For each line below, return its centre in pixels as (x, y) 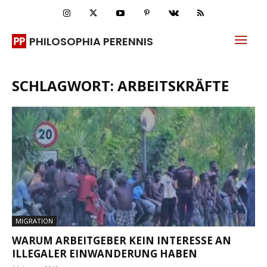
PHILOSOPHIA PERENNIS (91, 41)
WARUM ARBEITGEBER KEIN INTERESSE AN (122, 241)
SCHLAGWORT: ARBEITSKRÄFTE (120, 86)
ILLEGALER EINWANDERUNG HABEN (105, 254)
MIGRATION (34, 221)
